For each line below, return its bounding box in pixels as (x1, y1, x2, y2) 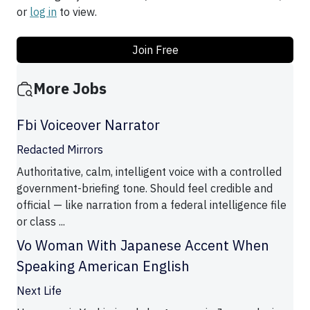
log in (30, 5, 57, 19)
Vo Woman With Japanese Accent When (17, 236, 269, 255)
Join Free (131, 43, 179, 57)
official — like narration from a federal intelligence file (17, 198, 286, 212)
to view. (57, 5, 97, 19)
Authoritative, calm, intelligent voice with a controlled (17, 165, 282, 179)
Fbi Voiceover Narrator (17, 116, 160, 135)
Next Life (17, 284, 62, 298)
